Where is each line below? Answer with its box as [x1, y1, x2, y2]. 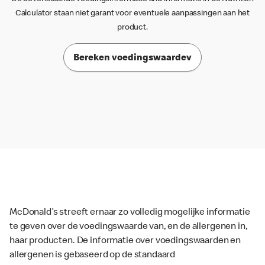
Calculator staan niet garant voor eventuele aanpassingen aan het [15, 9, 250, 18]
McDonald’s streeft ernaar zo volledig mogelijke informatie [9, 208, 250, 218]
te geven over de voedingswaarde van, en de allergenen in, [9, 222, 248, 232]
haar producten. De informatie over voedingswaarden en [9, 237, 241, 247]
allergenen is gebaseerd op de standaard [9, 251, 176, 261]
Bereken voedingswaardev [73, 53, 192, 63]
